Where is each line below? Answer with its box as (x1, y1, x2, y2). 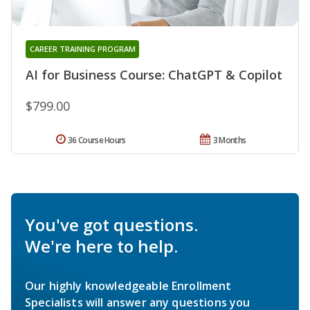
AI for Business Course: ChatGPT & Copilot (26, 66, 282, 83)
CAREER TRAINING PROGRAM (29, 43, 136, 54)
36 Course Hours (68, 134, 126, 146)
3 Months (212, 134, 246, 146)
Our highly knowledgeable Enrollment (25, 277, 232, 293)
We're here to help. (25, 234, 178, 257)
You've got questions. (25, 212, 198, 236)
